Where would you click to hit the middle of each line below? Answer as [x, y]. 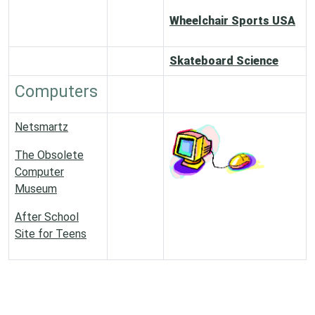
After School [47, 217]
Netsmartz [41, 127]
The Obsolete [49, 155]
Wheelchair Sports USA [232, 21]
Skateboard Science [224, 61]
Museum [36, 189]
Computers [56, 91]
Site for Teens [51, 234]
